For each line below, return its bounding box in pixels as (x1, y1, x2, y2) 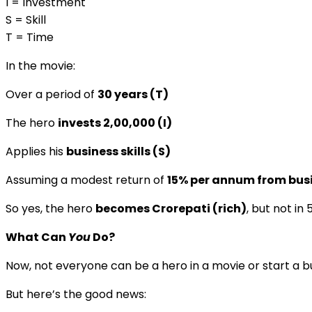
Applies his (6, 143, 66, 159)
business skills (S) (66, 143, 171, 159)
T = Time (6, 29, 54, 45)
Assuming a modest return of (6, 171, 167, 188)
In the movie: (6, 57, 75, 74)
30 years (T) (97, 86, 169, 102)
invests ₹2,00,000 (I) (58, 114, 172, 131)
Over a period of (6, 86, 97, 102)
